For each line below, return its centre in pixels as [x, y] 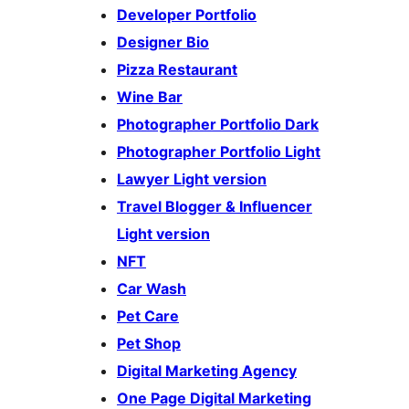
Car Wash [152, 289]
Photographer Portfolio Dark [218, 125]
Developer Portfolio [187, 15]
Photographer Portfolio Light [219, 152]
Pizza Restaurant [177, 70]
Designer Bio [163, 42]
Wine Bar [150, 97]
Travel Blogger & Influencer [215, 207]
